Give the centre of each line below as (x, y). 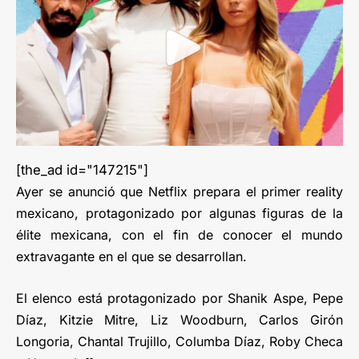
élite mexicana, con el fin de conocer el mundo (179, 234)
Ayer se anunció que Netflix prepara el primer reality (179, 191)
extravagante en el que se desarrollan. (131, 256)
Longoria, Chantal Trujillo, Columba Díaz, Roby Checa (179, 341)
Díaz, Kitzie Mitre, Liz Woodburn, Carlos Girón (179, 319)
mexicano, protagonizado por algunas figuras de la (179, 213)
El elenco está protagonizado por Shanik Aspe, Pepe (179, 298)
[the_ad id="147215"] (82, 169)
